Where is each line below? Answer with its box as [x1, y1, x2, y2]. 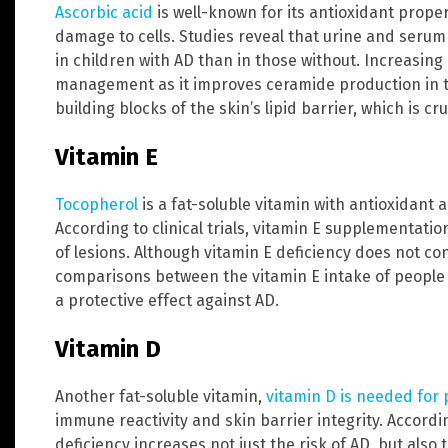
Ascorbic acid [55, 2, 153, 22]
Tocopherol [55, 194, 138, 214]
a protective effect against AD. [55, 290, 279, 310]
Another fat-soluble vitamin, [55, 386, 266, 406]
